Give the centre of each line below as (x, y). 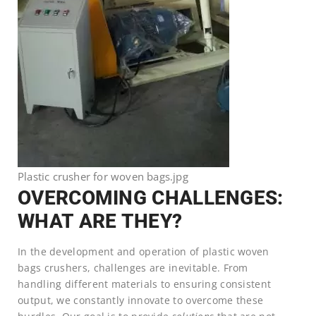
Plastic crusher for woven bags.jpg (103, 176)
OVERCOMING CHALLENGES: (151, 197)
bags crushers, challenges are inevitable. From (133, 267)
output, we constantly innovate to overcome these (141, 300)
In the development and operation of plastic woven (144, 251)
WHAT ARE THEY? (100, 221)
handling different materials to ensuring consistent (145, 284)
